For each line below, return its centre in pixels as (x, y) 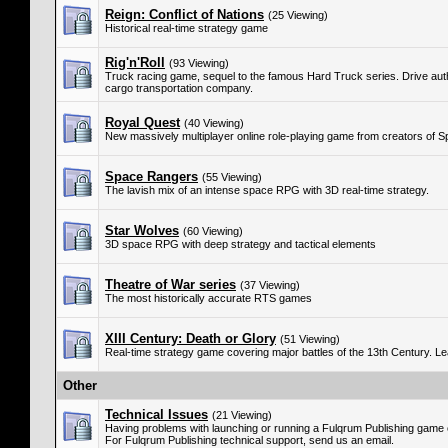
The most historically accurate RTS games (208, 298)
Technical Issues (156, 414)
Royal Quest (142, 122)
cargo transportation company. (179, 88)
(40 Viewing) (214, 123)
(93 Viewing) (199, 63)
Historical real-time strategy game (186, 28)
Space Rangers (151, 176)
